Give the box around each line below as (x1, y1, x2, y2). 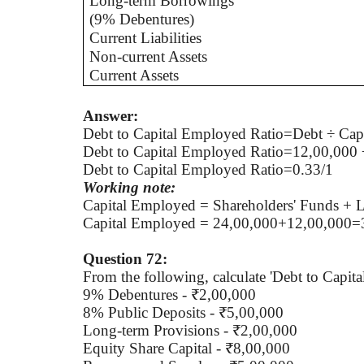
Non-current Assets (89, 48, 208, 65)
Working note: (83, 178, 175, 196)
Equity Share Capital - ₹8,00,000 (83, 339, 290, 357)
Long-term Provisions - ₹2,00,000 (83, 321, 297, 339)
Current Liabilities (89, 29, 202, 46)
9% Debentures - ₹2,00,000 (83, 285, 256, 303)
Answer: (83, 106, 138, 124)
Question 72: (83, 249, 167, 267)
